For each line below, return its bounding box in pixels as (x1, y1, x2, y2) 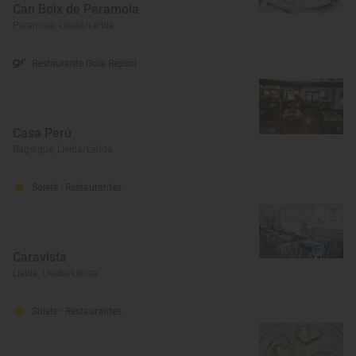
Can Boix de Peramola (13, 2, 139, 17)
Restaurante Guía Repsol (32, 58, 137, 69)
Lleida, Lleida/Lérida (13, 268, 98, 279)
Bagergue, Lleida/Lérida (13, 144, 113, 155)
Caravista (13, 250, 67, 265)
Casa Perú (13, 126, 72, 141)
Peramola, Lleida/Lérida (13, 20, 114, 31)
